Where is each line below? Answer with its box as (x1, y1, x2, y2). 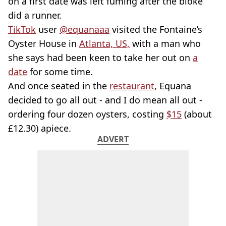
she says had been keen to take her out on (8, 51, 193, 64)
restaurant (109, 80, 154, 92)
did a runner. (8, 9, 62, 21)
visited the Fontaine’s (109, 23, 202, 35)
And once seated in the (8, 80, 109, 92)
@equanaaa (60, 23, 109, 35)
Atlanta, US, (79, 37, 130, 49)
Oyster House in (8, 37, 79, 49)
